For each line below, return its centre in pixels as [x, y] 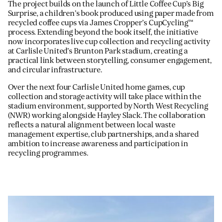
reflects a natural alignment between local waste [91, 125]
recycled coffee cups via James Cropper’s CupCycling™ [100, 23]
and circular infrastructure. [55, 70]
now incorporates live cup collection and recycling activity [109, 41]
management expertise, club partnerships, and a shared [103, 134]
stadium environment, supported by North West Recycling [108, 106]
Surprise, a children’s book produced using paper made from [111, 13]
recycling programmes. [48, 153]
